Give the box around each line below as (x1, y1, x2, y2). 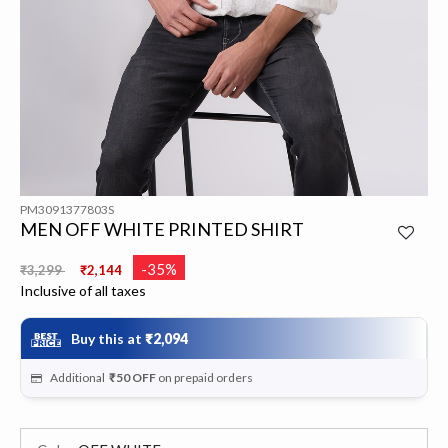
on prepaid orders (156, 370, 253, 385)
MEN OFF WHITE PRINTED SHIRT (20, 218, 304, 240)
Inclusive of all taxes (20, 282, 146, 299)
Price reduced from (19, 255, 130, 271)
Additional (50, 370, 109, 385)
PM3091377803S (20, 202, 114, 217)
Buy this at (71, 329, 145, 347)
